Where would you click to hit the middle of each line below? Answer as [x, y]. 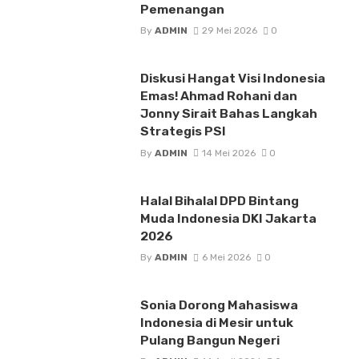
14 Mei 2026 [228, 153]
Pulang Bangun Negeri [210, 340]
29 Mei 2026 [229, 31]
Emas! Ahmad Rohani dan [218, 96]
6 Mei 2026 [226, 257]
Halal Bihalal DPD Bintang [219, 200]
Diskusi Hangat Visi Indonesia [232, 79]
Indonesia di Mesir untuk [216, 322]
